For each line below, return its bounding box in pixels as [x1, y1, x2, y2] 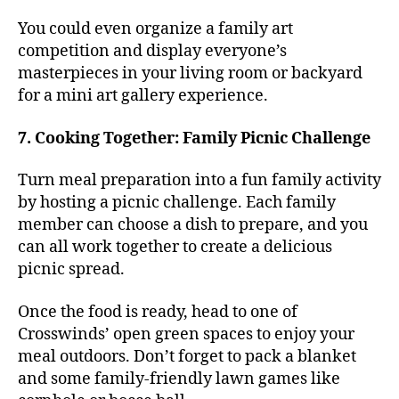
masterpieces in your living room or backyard [18, 63, 362, 85]
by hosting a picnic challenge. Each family [18, 192, 336, 214]
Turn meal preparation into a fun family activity [18, 170, 381, 191]
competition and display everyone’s [18, 41, 287, 62]
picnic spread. [18, 259, 125, 281]
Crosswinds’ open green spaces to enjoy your [18, 323, 354, 345]
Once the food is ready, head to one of [18, 301, 297, 322]
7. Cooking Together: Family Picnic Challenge [18, 127, 370, 149]
